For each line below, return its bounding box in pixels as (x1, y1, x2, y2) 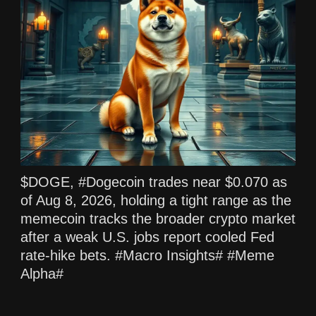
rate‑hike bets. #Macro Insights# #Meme (20, 247, 274, 263)
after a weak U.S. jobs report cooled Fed (20, 229, 274, 245)
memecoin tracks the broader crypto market (20, 210, 296, 226)
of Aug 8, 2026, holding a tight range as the (20, 192, 291, 208)
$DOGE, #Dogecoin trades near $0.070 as (20, 174, 287, 190)
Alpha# (20, 265, 63, 281)
